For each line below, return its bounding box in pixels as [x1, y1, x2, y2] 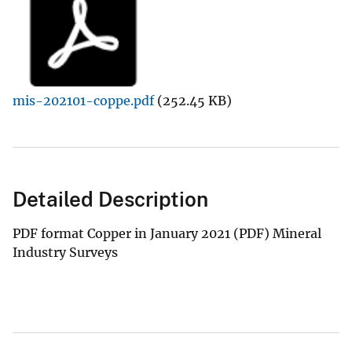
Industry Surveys [13, 244, 118, 260]
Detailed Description [13, 186, 208, 211]
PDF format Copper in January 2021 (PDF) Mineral [13, 225, 321, 241]
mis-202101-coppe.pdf [13, 92, 154, 108]
